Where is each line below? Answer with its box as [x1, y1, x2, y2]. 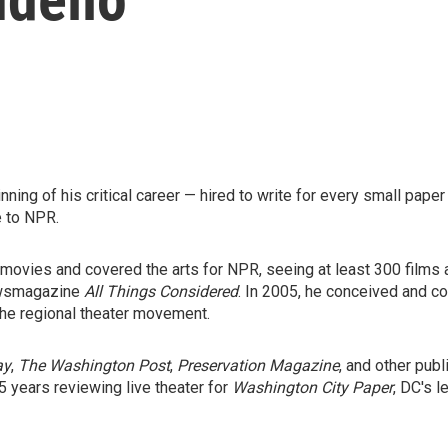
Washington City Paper [232, 378, 393, 397]
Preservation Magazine [177, 356, 339, 375]
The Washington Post [18, 356, 170, 375]
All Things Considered [84, 282, 238, 301]
